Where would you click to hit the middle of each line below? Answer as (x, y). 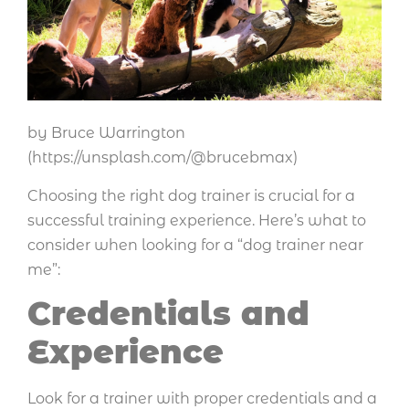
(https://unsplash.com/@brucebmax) (163, 158)
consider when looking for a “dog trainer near (195, 245)
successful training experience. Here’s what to (197, 220)
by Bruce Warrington (106, 133)
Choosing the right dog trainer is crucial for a (191, 195)
